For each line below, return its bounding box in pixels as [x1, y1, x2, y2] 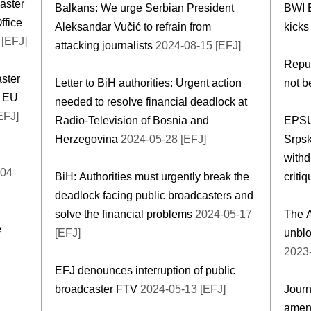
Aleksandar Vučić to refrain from [55, 20, 211, 33]
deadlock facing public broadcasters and [55, 189, 253, 201]
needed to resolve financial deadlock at [55, 95, 247, 108]
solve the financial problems [55, 208, 195, 220]
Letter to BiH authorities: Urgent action [55, 76, 242, 89]
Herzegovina [55, 133, 121, 145]
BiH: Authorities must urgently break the [55, 170, 249, 183]
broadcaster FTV [55, 283, 140, 295]
